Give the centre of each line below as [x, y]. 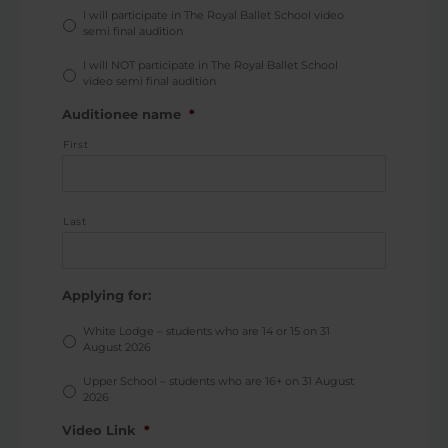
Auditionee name [121, 114]
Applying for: [106, 295]
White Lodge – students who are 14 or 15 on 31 [206, 331]
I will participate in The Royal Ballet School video [213, 15]
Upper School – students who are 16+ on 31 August [218, 381]
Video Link [99, 430]
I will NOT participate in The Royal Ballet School [210, 65]
